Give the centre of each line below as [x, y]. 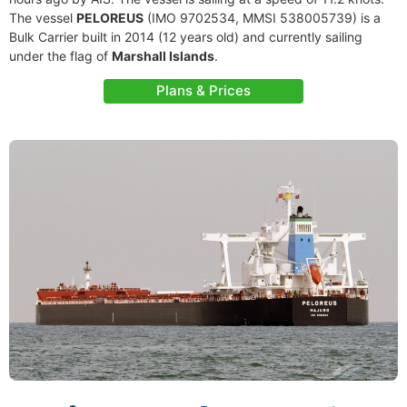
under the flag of [60, 56]
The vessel [43, 18]
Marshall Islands [163, 56]
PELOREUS [110, 18]
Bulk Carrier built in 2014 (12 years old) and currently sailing [186, 37]
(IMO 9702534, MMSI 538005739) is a [262, 18]
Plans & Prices [203, 90]
